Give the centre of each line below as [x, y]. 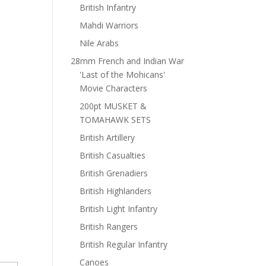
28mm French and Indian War [128, 61]
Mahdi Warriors [109, 25]
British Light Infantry [119, 209]
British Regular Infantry [124, 244]
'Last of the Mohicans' [123, 75]
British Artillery [107, 137]
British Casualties [113, 155]
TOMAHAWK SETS [115, 120]
